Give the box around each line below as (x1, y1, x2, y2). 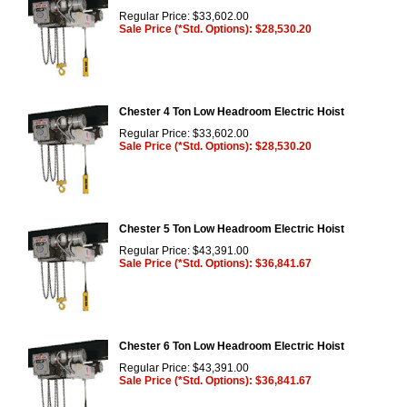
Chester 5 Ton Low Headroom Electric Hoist (119, 222, 344, 235)
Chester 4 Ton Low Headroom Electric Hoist (119, 104, 344, 118)
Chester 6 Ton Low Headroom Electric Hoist (119, 339, 344, 352)
